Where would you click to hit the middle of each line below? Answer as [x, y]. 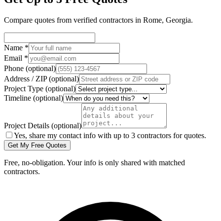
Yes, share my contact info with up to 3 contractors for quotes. [110, 135]
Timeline [18, 98]
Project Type [25, 88]
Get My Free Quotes [37, 145]
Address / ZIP [26, 78]
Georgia [178, 20]
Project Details [28, 125]
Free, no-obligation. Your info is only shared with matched [94, 162]
